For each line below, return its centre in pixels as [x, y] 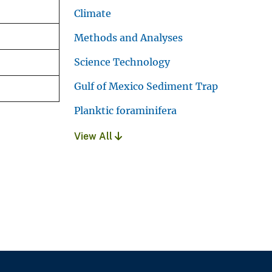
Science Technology [122, 62]
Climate [93, 13]
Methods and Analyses [128, 37]
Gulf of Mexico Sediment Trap [146, 86]
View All [94, 136]
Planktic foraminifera [125, 110]
